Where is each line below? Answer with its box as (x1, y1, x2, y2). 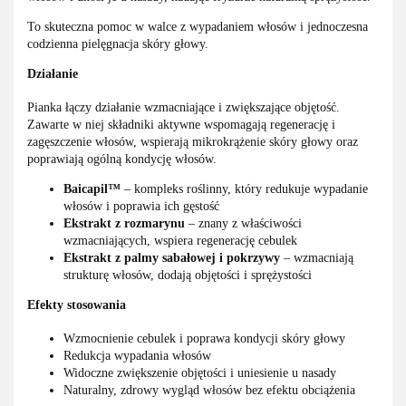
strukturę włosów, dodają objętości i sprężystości (63, 268, 312, 283)
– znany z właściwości (185, 217, 302, 231)
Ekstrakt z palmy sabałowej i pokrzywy (63, 251, 280, 266)
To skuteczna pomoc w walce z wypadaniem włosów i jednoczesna (27, 20, 368, 34)
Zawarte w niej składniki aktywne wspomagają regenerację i (27, 118, 335, 132)
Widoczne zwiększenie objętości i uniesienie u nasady (63, 366, 336, 381)
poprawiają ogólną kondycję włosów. (27, 152, 217, 167)
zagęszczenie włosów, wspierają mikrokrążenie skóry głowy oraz (27, 135, 358, 150)
